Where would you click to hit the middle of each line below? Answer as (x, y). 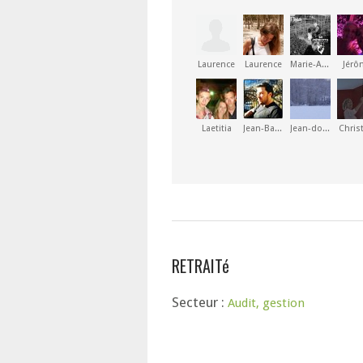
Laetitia (216, 128)
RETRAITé (201, 266)
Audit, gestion (266, 303)
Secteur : (200, 302)
